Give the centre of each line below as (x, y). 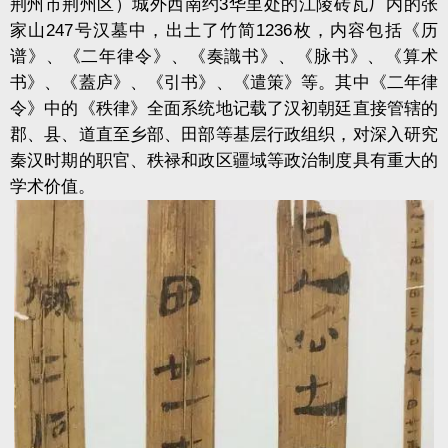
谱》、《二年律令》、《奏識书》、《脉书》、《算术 (224, 56)
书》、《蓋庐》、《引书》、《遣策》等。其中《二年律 (224, 82)
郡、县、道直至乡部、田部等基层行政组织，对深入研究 (224, 134)
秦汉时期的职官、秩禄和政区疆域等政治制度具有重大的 (224, 160)
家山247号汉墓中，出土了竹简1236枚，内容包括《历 (224, 30)
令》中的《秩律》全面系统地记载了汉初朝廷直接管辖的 (224, 108)
